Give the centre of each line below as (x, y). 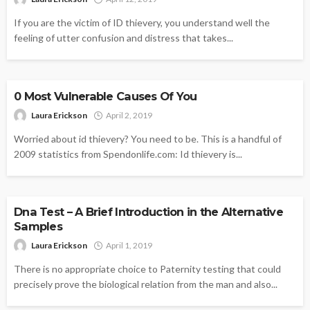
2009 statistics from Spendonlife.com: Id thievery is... (128, 154)
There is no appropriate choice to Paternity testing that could (147, 268)
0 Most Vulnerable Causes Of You (106, 96)
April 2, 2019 (129, 115)
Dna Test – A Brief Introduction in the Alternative (148, 211)
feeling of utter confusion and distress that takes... (124, 38)
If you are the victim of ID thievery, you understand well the (142, 23)
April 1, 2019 (129, 245)
